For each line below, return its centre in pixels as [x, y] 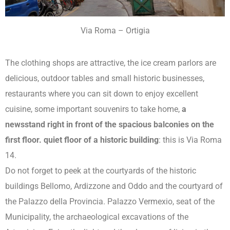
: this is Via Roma [190, 140]
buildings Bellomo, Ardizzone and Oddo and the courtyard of [114, 186]
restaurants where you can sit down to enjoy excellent [102, 94]
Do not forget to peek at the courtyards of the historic [101, 171]
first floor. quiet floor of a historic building [82, 140]
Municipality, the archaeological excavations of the [97, 217]
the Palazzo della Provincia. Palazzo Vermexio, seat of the [110, 202]
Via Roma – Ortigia [115, 31]
